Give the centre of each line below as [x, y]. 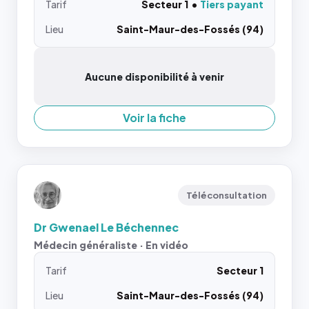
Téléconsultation [227, 195]
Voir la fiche [154, 117]
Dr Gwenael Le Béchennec [106, 227]
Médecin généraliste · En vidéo [111, 245]
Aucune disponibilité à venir [154, 76]
